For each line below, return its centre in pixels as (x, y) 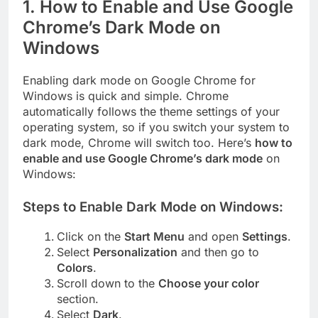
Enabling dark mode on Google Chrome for (139, 81)
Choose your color (209, 283)
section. (78, 298)
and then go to (218, 252)
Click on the (91, 236)
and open (213, 236)
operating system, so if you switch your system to (156, 127)
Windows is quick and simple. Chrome (126, 96)
